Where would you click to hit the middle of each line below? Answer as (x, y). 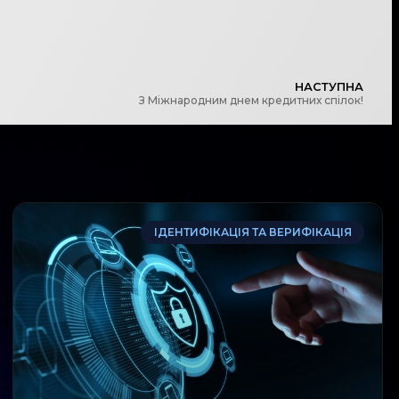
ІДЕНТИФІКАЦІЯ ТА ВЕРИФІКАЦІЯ (252, 232)
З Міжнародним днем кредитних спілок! (251, 101)
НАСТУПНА (329, 87)
